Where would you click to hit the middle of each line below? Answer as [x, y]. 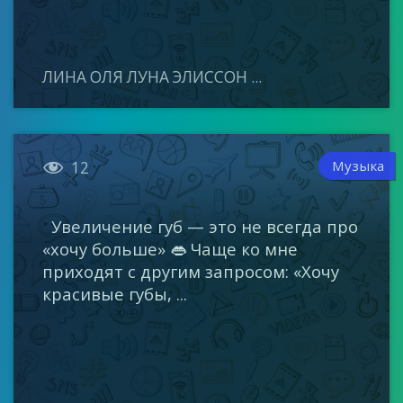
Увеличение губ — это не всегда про [201, 226]
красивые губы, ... [115, 293]
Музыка [358, 165]
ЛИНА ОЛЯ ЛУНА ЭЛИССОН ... [152, 76]
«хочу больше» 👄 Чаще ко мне [170, 248]
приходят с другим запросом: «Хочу [191, 271]
